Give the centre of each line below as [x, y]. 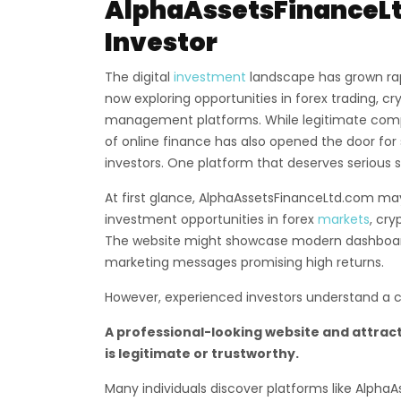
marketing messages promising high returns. [244, 262]
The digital [139, 77]
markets [344, 219]
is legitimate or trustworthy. [202, 354]
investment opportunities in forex [211, 219]
